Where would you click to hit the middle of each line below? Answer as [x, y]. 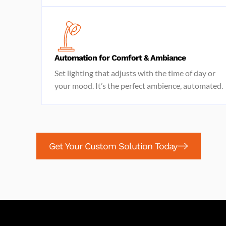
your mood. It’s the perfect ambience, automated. [139, 86]
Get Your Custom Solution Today [113, 146]
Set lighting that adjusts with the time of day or [135, 73]
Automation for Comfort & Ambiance [120, 58]
